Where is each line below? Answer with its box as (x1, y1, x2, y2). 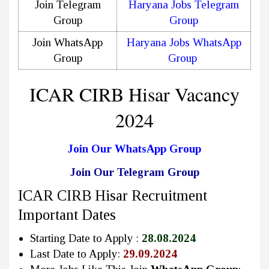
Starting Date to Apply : (30, 232, 142, 245)
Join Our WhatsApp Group (68, 142, 201, 156)
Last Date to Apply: (30, 247, 123, 261)
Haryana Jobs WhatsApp (126, 36, 241, 49)
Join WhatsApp (32, 36, 103, 49)
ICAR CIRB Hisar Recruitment (18, 187, 207, 204)
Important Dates (18, 207, 116, 223)
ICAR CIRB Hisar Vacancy (29, 81, 240, 107)
